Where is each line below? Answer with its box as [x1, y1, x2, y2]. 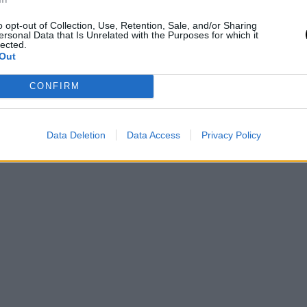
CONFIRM [29, 81, 80, 91]
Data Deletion [46, 129, 106, 140]
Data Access [126, 129, 180, 140]
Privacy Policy [201, 129, 261, 140]
